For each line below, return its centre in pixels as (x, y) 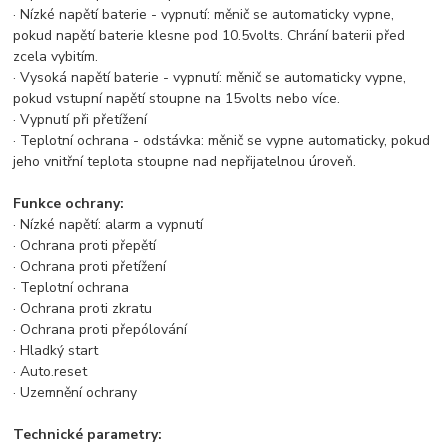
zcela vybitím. (56, 57)
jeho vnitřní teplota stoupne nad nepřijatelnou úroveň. (185, 162)
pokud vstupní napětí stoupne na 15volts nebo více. (177, 99)
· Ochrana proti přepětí (85, 246)
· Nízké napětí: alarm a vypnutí (108, 225)
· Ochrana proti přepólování (100, 330)
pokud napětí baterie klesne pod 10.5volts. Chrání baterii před (209, 36)
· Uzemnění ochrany (75, 393)
